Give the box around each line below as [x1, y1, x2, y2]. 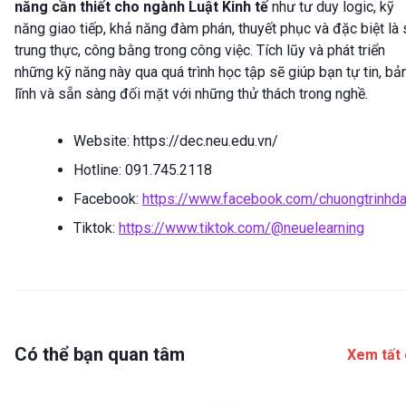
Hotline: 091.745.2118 [73, 161, 212, 179]
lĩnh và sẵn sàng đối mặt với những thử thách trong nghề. [14, 85, 372, 103]
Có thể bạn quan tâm [14, 343, 185, 366]
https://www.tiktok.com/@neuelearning [119, 219, 364, 237]
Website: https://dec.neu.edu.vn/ [73, 132, 278, 150]
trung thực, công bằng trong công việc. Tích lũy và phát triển [14, 42, 385, 60]
